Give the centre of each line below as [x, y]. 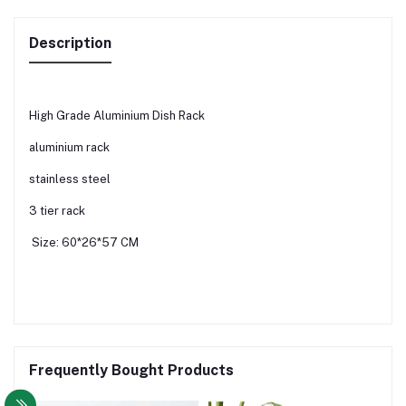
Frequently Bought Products [131, 371]
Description [70, 43]
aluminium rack [69, 148]
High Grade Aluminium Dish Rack [118, 116]
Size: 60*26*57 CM [84, 243]
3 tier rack [57, 211]
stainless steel [71, 179]
